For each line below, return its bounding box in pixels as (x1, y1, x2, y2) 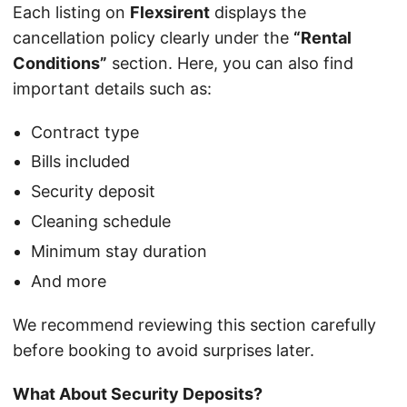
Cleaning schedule (31, 211, 171, 231)
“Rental (293, 27, 352, 47)
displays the (210, 2, 306, 22)
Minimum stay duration (31, 241, 207, 261)
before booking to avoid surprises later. (13, 340, 314, 360)
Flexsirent (130, 2, 210, 22)
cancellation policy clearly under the (13, 27, 293, 47)
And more (31, 271, 106, 291)
